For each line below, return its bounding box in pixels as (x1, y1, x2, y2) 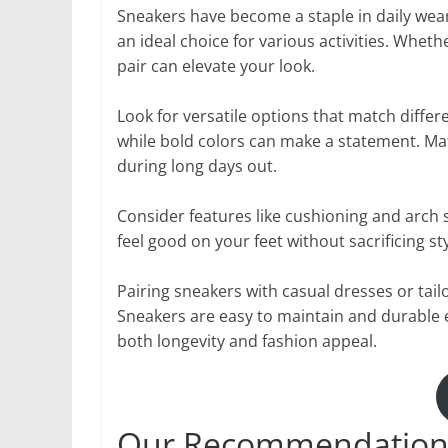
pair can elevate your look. (117, 54, 315, 77)
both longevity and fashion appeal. (117, 329, 377, 352)
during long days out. (117, 154, 277, 177)
